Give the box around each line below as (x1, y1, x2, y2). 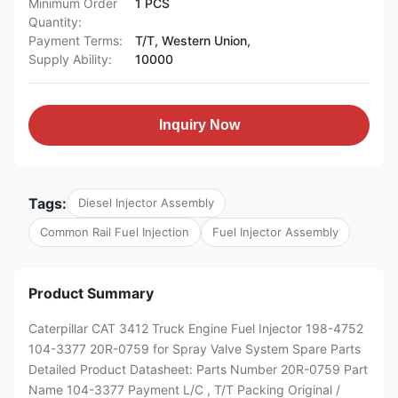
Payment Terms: (28, 33, 123, 48)
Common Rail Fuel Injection (40, 225, 189, 239)
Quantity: (28, 14, 82, 29)
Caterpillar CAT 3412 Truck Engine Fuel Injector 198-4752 (28, 321, 363, 336)
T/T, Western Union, (135, 33, 251, 48)
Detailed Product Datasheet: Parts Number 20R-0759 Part (28, 362, 368, 377)
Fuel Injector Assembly (212, 225, 338, 239)
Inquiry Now (158, 117, 240, 132)
